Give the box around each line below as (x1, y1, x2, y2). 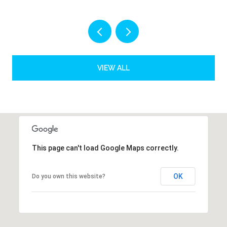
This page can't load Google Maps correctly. (31, 143, 179, 152)
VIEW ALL (97, 63, 130, 72)
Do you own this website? (31, 172, 105, 180)
